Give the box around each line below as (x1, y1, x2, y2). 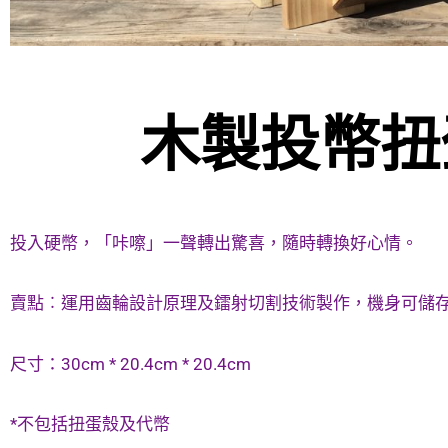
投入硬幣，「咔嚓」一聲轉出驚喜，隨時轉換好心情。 (10, 232, 418, 253)
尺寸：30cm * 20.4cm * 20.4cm (10, 353, 251, 374)
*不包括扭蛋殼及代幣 (10, 414, 170, 435)
